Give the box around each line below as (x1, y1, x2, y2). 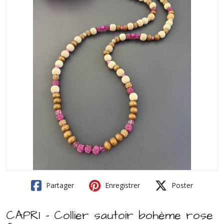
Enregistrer (103, 180, 140, 190)
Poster (169, 180, 193, 190)
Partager (44, 180, 74, 190)
